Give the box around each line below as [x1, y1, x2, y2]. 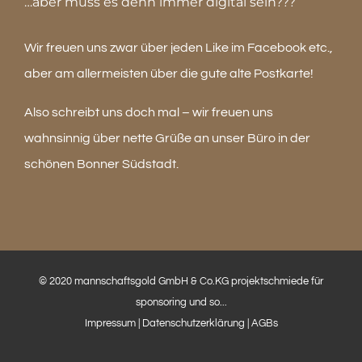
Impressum [84, 317, 136, 329]
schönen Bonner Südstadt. [24, 157, 179, 170]
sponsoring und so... [135, 296, 227, 308]
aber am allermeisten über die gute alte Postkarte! [24, 66, 314, 80]
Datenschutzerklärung [141, 317, 247, 329]
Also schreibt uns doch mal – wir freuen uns [24, 105, 273, 119]
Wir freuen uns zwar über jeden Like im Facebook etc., [24, 40, 333, 54]
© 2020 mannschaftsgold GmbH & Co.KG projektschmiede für [39, 275, 323, 287]
